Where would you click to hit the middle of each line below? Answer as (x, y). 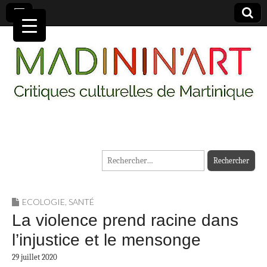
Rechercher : (124, 157)
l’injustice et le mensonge (106, 240)
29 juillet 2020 (35, 257)
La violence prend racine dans (125, 221)
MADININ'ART (98, 144)
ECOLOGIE (44, 202)
